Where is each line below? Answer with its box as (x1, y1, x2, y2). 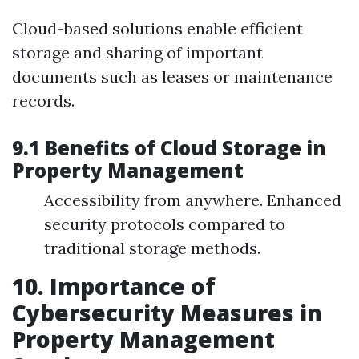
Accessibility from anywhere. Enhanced (44, 190, 341, 210)
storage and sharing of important (12, 42, 263, 63)
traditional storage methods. (44, 238, 260, 258)
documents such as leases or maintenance (12, 67, 333, 87)
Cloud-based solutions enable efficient (12, 18, 303, 38)
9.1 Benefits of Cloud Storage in (12, 135, 326, 161)
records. (12, 91, 75, 111)
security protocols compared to (44, 214, 285, 234)
